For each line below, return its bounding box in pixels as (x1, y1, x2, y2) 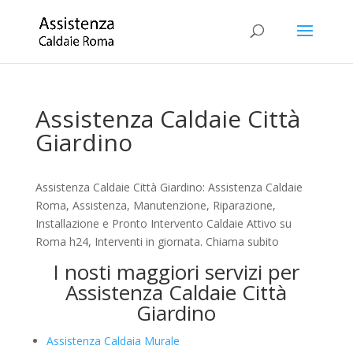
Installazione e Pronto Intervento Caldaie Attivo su (35, 216, 292, 231)
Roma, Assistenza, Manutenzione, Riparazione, (35, 198, 276, 213)
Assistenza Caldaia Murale (46, 333, 180, 348)
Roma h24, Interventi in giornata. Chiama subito (35, 234, 279, 249)
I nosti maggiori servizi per (53, 258, 300, 286)
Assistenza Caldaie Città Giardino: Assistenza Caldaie (35, 180, 303, 195)
